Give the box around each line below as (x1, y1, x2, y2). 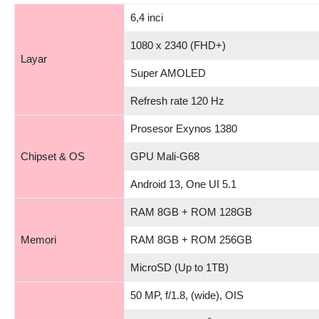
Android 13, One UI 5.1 (130, 177, 236, 190)
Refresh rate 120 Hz (130, 94, 224, 107)
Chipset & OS (21, 150, 85, 162)
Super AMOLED (130, 66, 206, 79)
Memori (21, 233, 56, 246)
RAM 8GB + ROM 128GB (130, 205, 252, 218)
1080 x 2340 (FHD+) (130, 38, 226, 51)
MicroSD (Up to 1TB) (130, 261, 229, 273)
